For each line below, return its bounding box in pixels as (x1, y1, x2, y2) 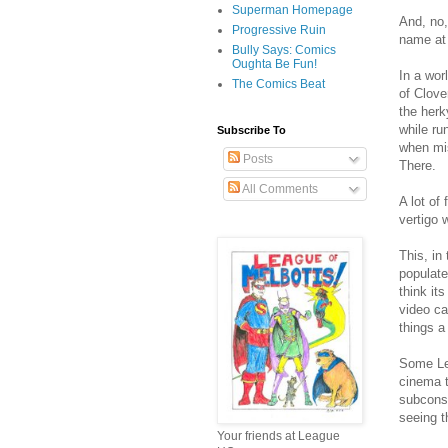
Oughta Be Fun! (232, 57, 317, 72)
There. (399, 157, 436, 173)
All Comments (240, 182, 318, 197)
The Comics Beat (232, 77, 325, 92)
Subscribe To (217, 124, 286, 137)
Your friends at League (217, 429, 340, 444)
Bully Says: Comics (232, 43, 336, 58)
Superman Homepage (232, 3, 353, 18)
